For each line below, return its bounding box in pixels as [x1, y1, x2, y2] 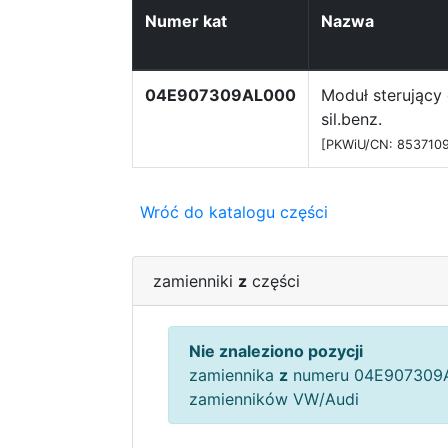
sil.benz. [321, 109, 382, 129]
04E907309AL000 [145, 85, 296, 105]
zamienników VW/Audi [189, 389, 359, 409]
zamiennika [189, 365, 279, 385]
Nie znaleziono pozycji [189, 341, 363, 361]
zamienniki [153, 271, 238, 291]
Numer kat [145, 11, 227, 31]
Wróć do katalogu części [140, 202, 328, 222]
